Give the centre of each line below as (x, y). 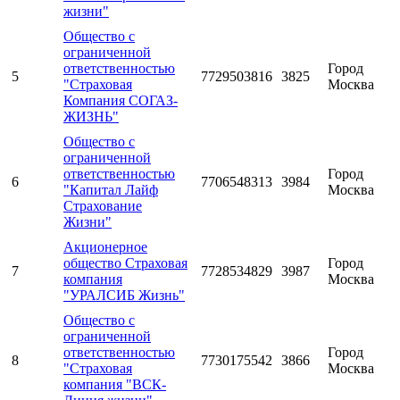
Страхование (103, 206)
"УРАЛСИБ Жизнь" (124, 296)
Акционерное (105, 247)
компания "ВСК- (115, 385)
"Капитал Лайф (111, 190)
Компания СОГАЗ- (121, 101)
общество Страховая (125, 263)
